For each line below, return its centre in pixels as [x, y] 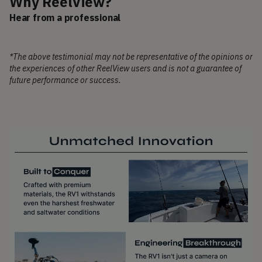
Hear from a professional [65, 17]
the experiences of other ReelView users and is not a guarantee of [125, 68]
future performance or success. [65, 80]
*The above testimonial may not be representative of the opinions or [131, 56]
